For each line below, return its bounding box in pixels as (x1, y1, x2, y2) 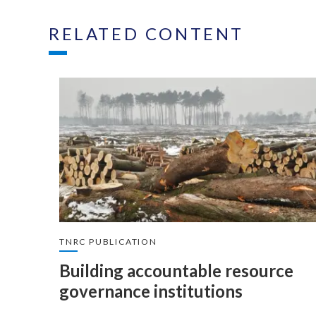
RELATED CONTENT (49, 23, 244, 44)
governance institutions (59, 281, 243, 301)
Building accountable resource (59, 260, 293, 281)
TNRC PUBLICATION (59, 236, 157, 247)
